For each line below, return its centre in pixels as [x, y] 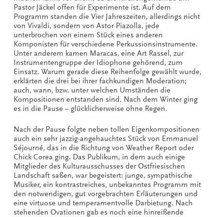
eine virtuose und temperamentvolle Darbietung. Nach [103, 203]
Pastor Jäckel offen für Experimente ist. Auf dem [92, 7]
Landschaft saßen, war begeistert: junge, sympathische [103, 175]
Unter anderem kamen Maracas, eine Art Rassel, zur [99, 53]
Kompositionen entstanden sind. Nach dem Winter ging [106, 99]
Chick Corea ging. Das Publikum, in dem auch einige [99, 157]
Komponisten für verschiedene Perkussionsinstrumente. [106, 44]
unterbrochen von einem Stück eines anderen [88, 35]
